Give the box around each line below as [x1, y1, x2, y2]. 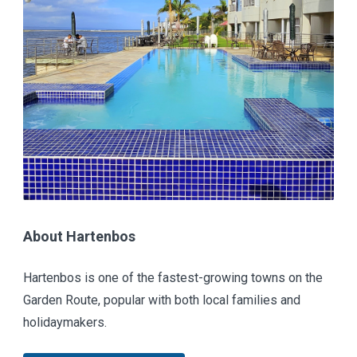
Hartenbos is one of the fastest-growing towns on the [23, 270, 323, 286]
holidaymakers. [23, 315, 107, 331]
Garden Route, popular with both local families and [23, 292, 300, 308]
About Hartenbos [23, 228, 135, 245]
